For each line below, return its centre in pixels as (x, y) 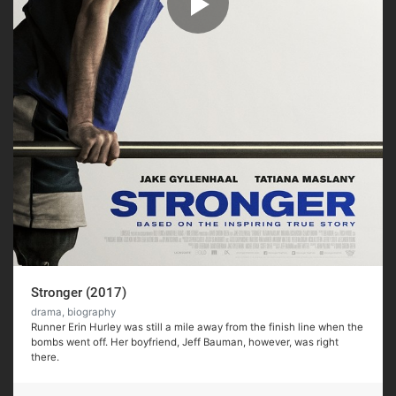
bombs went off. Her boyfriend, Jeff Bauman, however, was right (185, 343)
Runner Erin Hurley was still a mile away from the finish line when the (197, 327)
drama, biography (73, 312)
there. (45, 358)
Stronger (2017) (79, 293)
